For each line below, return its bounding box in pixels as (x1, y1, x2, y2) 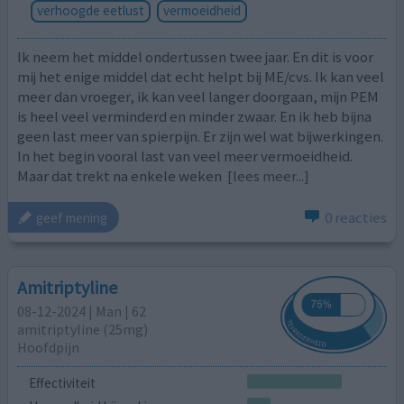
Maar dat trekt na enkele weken (17, 165, 225, 186)
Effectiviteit (28, 373, 96, 391)
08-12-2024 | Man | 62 (17, 301, 147, 320)
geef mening (36, 208, 108, 226)
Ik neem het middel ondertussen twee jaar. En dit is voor (17, 46, 374, 67)
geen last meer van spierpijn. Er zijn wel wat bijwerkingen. (17, 125, 384, 146)
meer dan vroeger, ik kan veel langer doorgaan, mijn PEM (17, 86, 380, 106)
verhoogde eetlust (36, 2, 144, 20)
